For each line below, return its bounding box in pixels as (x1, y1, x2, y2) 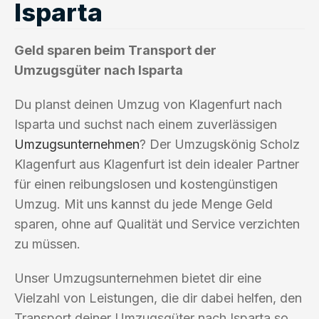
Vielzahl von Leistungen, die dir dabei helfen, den (14, 290, 302, 305)
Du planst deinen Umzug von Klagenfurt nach (14, 96, 282, 112)
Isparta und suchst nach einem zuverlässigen (14, 116, 277, 132)
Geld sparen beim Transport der (14, 42, 216, 58)
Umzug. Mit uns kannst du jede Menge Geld (14, 196, 273, 211)
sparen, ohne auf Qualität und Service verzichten (14, 216, 300, 231)
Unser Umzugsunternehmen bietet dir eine (14, 270, 261, 286)
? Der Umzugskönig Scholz (140, 136, 300, 152)
